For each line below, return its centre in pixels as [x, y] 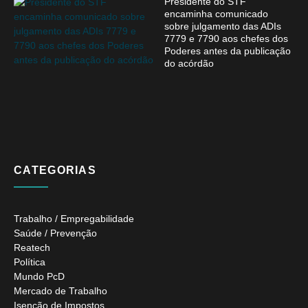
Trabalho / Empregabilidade [74, 218]
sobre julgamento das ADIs [223, 26]
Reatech [32, 247]
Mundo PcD [39, 276]
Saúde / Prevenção [55, 233]
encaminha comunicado [216, 13]
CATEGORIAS [55, 170]
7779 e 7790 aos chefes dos [226, 38]
